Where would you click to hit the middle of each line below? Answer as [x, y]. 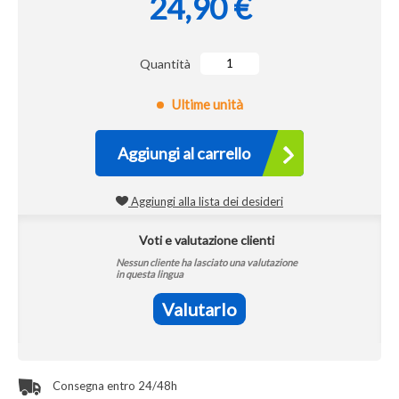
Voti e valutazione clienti [206, 240]
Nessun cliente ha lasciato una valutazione [206, 262]
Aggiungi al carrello [184, 153]
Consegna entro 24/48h [114, 386]
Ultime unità [207, 104]
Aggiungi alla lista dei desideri [206, 201]
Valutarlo [199, 309]
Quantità [165, 64]
